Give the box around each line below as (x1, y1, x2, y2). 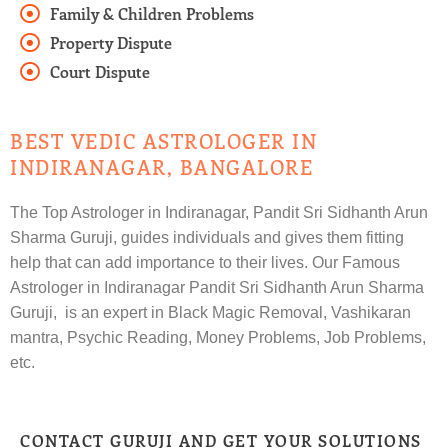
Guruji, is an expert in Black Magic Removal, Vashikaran (10, 304, 411, 322)
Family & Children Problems (50, 3, 254, 25)
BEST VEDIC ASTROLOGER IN (10, 127, 317, 155)
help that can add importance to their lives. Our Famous (10, 254, 400, 272)
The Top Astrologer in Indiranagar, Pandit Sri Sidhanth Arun (10, 204, 428, 222)
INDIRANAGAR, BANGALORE (10, 153, 313, 181)
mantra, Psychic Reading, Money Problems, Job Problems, (10, 329, 426, 347)
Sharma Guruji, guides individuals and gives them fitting (10, 229, 404, 247)
